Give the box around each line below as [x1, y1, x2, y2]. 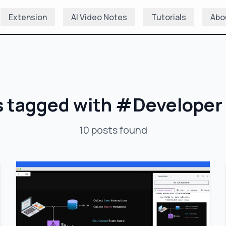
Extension [9, 12, 47, 23]
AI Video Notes [71, 12, 127, 23]
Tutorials [151, 12, 186, 23]
